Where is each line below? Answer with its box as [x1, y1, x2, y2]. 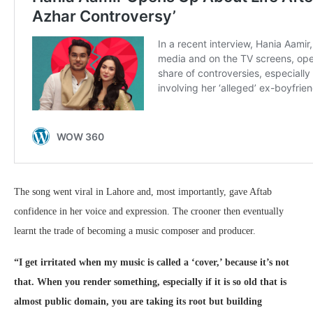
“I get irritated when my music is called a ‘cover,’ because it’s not [14, 257, 289, 268]
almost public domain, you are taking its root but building [14, 296, 262, 307]
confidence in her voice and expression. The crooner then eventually [14, 206, 284, 217]
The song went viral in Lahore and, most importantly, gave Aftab [14, 187, 272, 197]
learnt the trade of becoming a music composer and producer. [14, 226, 256, 236]
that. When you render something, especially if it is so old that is [14, 277, 286, 287]
